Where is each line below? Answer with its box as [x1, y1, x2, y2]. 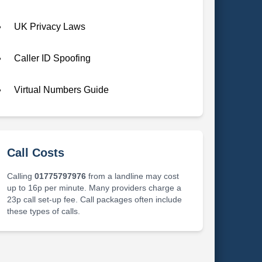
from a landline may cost [85, 171, 179, 181]
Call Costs [6, 146, 64, 159]
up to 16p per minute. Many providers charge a [6, 183, 181, 192]
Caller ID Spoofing [13, 53, 91, 63]
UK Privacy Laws [13, 22, 85, 32]
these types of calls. [6, 206, 80, 216]
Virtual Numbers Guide [13, 85, 109, 95]
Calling [6, 171, 35, 181]
